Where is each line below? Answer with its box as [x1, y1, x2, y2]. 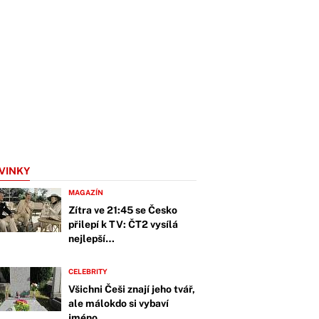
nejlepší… [68, 233, 114, 244]
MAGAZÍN [68, 188, 103, 197]
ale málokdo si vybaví [68, 298, 169, 309]
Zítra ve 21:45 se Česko [68, 204, 177, 216]
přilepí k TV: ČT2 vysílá [68, 219, 178, 230]
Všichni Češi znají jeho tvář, [68, 283, 195, 295]
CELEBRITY [68, 267, 108, 276]
